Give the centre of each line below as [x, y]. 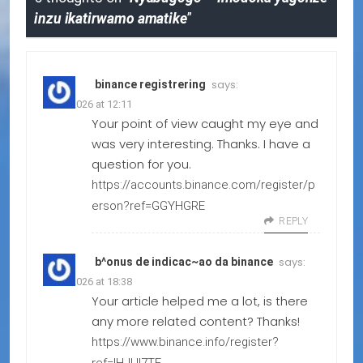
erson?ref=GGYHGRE [148, 206]
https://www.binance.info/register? [185, 342]
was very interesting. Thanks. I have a [201, 144]
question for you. [141, 164]
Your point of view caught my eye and [205, 124]
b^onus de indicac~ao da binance [184, 262]
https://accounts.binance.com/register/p [203, 185]
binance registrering [150, 85]
